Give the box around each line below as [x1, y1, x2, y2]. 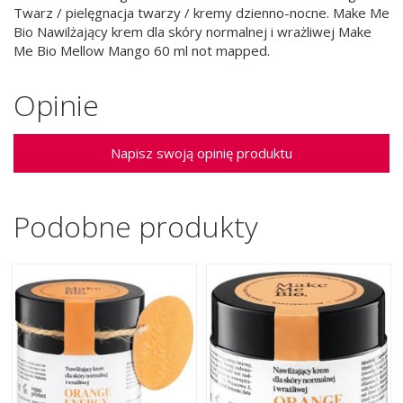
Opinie [13, 85, 99, 124]
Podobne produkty [13, 207, 258, 246]
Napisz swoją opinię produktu [111, 144, 292, 163]
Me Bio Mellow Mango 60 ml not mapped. [13, 41, 270, 60]
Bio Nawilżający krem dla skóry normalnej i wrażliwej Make [13, 22, 372, 41]
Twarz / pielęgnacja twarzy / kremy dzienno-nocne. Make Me [13, 4, 390, 22]
